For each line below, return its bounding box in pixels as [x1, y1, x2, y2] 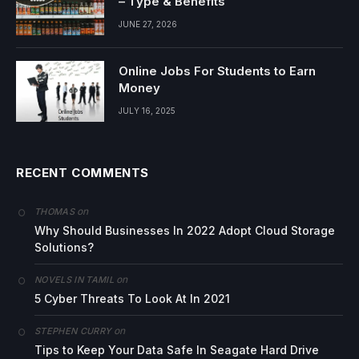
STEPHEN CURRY [34, 325, 112, 337]
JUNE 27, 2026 [119, 18, 177, 29]
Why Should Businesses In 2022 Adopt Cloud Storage [34, 223, 335, 237]
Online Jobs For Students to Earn [119, 63, 316, 79]
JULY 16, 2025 [119, 105, 175, 115]
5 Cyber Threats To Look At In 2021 [34, 291, 230, 305]
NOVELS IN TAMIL [34, 273, 114, 285]
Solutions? [34, 240, 94, 254]
